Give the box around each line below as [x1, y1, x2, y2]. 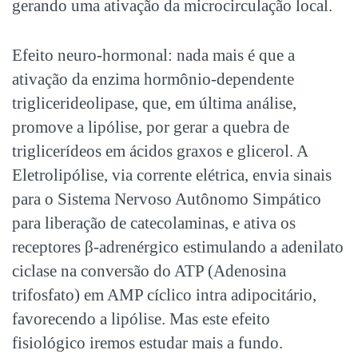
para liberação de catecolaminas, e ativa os [12, 213, 296, 233]
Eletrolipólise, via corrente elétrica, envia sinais [12, 165, 332, 185]
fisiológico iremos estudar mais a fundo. [12, 332, 283, 352]
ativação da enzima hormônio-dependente [12, 69, 294, 89]
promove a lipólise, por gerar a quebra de [12, 117, 289, 137]
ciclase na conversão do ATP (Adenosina [12, 261, 286, 280]
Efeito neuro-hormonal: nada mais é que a [12, 45, 295, 65]
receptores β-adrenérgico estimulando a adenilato [12, 237, 344, 257]
